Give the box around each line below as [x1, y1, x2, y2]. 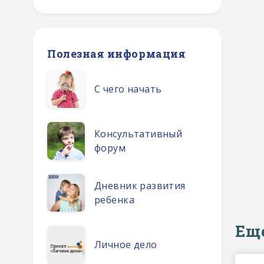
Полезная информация [47, 47, 186, 61]
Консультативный [94, 127, 183, 140]
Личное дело [94, 238, 157, 251]
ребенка [94, 193, 134, 206]
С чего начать [94, 82, 162, 95]
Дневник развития [94, 179, 186, 192]
